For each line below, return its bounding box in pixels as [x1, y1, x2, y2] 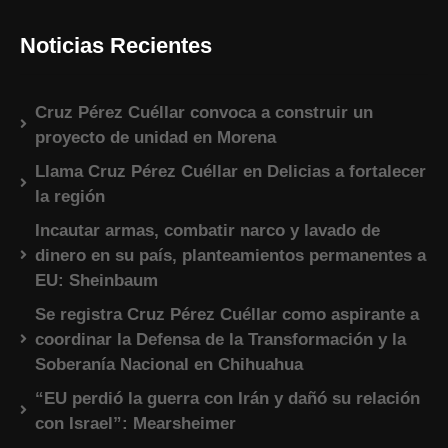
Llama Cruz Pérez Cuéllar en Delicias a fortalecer [35, 162, 426, 182]
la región [35, 187, 105, 207]
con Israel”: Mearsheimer [35, 414, 236, 434]
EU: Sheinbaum [35, 271, 158, 291]
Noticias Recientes [20, 33, 212, 59]
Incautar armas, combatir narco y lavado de [35, 221, 380, 241]
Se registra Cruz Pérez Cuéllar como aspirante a [35, 305, 419, 325]
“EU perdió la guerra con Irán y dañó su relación [35, 389, 420, 409]
